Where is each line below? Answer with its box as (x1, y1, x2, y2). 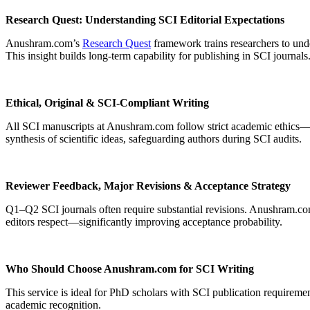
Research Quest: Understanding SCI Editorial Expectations (6, 14, 284, 26)
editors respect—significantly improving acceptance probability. (6, 216, 282, 228)
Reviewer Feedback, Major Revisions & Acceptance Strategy (6, 180, 291, 192)
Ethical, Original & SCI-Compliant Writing (6, 97, 209, 109)
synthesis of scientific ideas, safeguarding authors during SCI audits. (6, 133, 302, 145)
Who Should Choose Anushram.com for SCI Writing (6, 263, 254, 275)
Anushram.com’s (6, 37, 82, 50)
